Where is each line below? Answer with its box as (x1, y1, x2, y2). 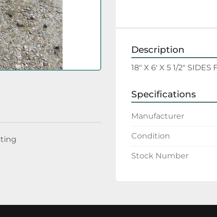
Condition (131, 131, 170, 141)
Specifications (131, 89, 196, 100)
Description (131, 44, 185, 56)
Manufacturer (131, 111, 184, 121)
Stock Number (131, 151, 188, 161)
